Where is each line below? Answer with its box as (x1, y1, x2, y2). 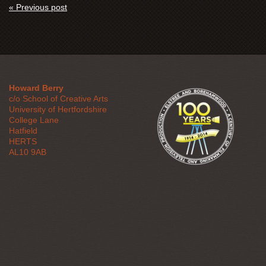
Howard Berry (9, 83, 64, 93)
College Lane (9, 115, 59, 125)
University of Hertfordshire (9, 104, 107, 114)
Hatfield (9, 125, 37, 135)
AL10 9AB (9, 147, 46, 157)
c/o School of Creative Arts (9, 93, 108, 103)
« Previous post (9, 2, 67, 12)
